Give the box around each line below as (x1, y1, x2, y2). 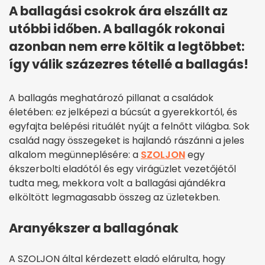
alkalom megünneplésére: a (9, 148, 141, 162)
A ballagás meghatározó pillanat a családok (9, 91, 214, 105)
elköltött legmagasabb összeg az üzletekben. (9, 190, 220, 205)
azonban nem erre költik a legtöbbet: (9, 38, 245, 56)
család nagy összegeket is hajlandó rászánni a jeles (9, 134, 244, 148)
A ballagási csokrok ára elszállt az (9, 2, 228, 20)
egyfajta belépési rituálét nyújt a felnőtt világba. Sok (9, 119, 250, 134)
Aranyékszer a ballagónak (9, 219, 179, 237)
